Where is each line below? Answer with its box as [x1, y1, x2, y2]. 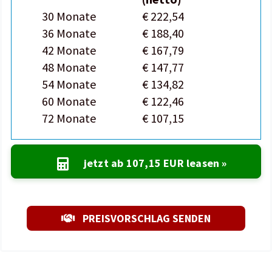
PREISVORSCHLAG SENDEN [83, 211, 211, 225]
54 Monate [42, 76, 96, 92]
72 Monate [42, 110, 96, 126]
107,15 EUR [126, 156, 184, 170]
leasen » [183, 156, 227, 170]
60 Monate [42, 93, 96, 109]
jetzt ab [83, 156, 126, 170]
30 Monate [42, 8, 96, 24]
